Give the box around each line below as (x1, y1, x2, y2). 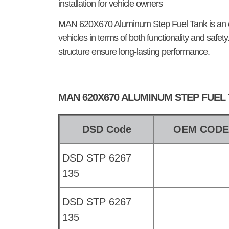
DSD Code (82, 123, 131, 135)
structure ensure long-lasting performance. (58, 47, 210, 57)
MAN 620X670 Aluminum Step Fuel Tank (58, 19, 207, 30)
